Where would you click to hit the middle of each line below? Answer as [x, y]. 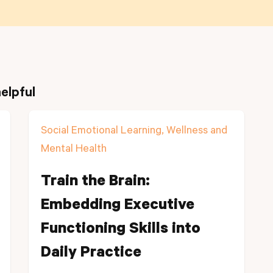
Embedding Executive [118, 207]
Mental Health [74, 150]
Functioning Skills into [121, 230]
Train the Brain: [95, 183]
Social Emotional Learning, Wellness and [134, 132]
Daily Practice [91, 254]
